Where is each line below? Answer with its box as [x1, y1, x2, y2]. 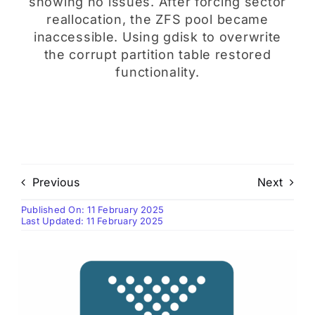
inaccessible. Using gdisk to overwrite [33, 30, 282, 44]
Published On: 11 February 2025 [21, 204, 165, 215]
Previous [32, 174, 79, 189]
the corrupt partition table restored [44, 47, 271, 62]
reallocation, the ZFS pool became [46, 12, 269, 27]
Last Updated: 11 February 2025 [21, 215, 164, 226]
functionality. [115, 65, 200, 79]
